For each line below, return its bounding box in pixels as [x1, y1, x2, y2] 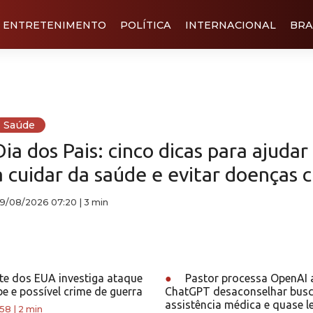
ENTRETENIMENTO [3, 18, 106, 31]
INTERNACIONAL [185, 18, 276, 31]
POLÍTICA [120, 18, 171, 31]
